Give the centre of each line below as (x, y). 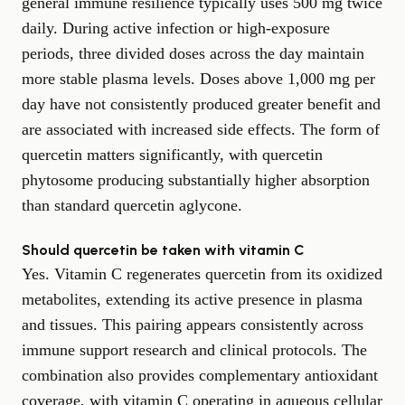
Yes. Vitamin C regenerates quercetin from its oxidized (202, 274)
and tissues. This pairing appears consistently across (193, 325)
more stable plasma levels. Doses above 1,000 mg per (198, 79)
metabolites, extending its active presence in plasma (192, 300)
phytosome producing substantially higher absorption (196, 180)
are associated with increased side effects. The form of (201, 130)
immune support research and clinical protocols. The (194, 350)
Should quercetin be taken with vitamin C (163, 250)
